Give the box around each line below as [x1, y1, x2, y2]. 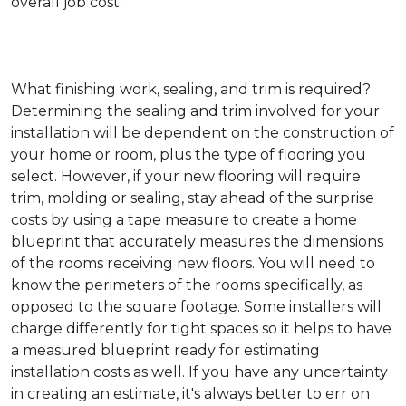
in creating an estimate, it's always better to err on [11, 385, 370, 403]
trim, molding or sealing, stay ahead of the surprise [11, 189, 374, 208]
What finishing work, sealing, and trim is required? [11, 81, 371, 99]
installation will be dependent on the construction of [11, 124, 394, 142]
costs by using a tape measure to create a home [11, 211, 357, 229]
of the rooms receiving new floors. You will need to [11, 255, 375, 273]
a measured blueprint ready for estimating [11, 342, 320, 360]
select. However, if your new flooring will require [11, 168, 361, 186]
